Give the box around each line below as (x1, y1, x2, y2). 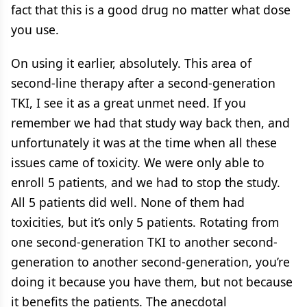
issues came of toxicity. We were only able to (11, 153, 265, 171)
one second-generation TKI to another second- (11, 233, 278, 250)
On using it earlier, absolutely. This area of (11, 54, 251, 71)
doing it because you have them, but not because (11, 273, 293, 290)
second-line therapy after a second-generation (11, 74, 275, 91)
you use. (11, 21, 59, 38)
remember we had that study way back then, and (11, 114, 290, 131)
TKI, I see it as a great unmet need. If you (11, 94, 246, 111)
